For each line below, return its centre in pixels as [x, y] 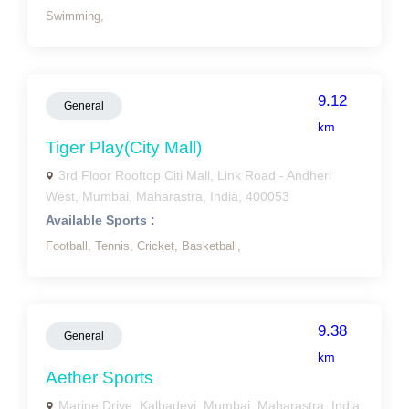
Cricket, [159, 246]
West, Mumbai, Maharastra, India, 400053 [168, 196]
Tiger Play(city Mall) [124, 147]
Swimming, [75, 16]
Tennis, [116, 246]
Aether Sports [100, 378]
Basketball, [211, 246]
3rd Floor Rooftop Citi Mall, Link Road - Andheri [195, 175]
